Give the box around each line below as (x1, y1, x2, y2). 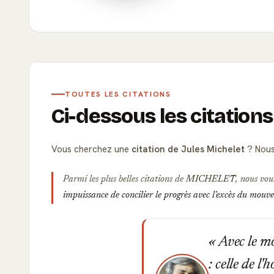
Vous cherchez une (51, 143, 131, 155)
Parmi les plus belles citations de (63, 175, 186, 184)
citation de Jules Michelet (131, 143, 245, 155)
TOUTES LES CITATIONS (65, 89, 171, 99)
